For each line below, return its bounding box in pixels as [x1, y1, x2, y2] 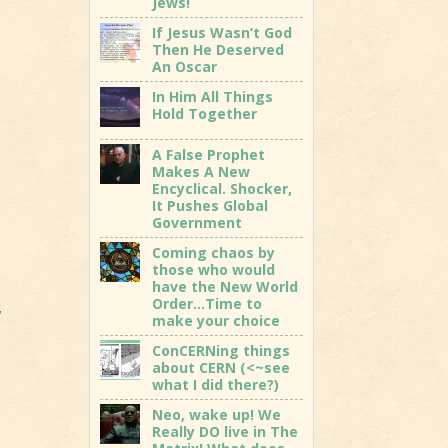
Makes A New [152, 161, 251, 181]
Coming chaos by [152, 242, 276, 262]
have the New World [152, 276, 299, 296]
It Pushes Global [152, 195, 269, 215]
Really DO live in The [152, 421, 299, 441]
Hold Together [152, 103, 258, 123]
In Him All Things [152, 86, 274, 106]
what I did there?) [152, 374, 280, 394]
